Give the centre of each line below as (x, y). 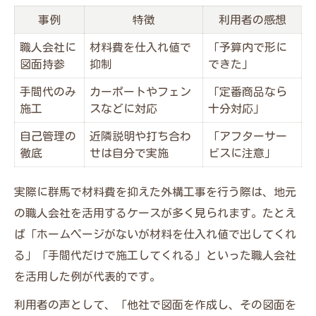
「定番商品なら (248, 91)
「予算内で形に (248, 47)
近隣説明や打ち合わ (140, 136)
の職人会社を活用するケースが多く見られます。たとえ (155, 213)
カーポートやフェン (140, 91)
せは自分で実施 (129, 153)
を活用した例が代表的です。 (87, 276)
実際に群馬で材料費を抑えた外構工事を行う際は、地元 (155, 192)
